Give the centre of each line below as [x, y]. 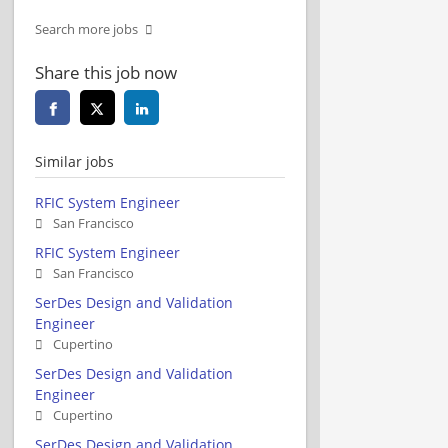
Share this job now [106, 72]
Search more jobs [86, 29]
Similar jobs [74, 161]
